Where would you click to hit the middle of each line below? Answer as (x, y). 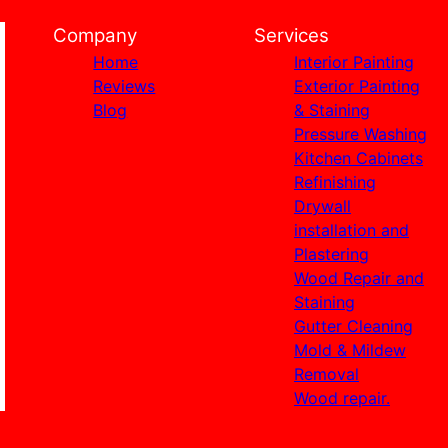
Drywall (322, 205)
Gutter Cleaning (353, 325)
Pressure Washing (360, 133)
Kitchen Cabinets (358, 157)
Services (291, 35)
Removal (326, 373)
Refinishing (334, 181)
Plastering (331, 253)
